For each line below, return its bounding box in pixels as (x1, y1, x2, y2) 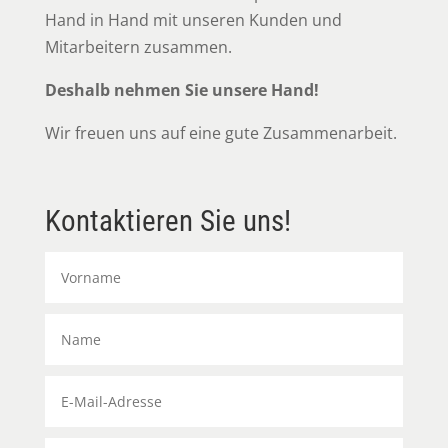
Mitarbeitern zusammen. (44, 36, 232, 59)
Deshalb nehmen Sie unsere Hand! (44, 79, 319, 102)
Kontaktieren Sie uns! (44, 204, 291, 239)
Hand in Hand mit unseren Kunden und (44, 9, 342, 32)
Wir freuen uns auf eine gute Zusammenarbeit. (44, 122, 397, 145)
